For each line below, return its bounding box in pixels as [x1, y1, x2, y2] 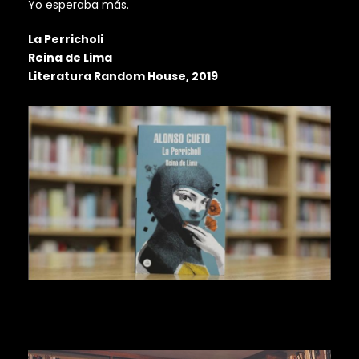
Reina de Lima [28, 50, 112, 67]
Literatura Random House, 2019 [28, 68, 218, 85]
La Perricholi [28, 31, 103, 48]
